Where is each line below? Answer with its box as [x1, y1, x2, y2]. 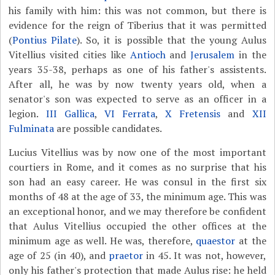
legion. [9, 107, 46, 120]
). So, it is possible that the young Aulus [77, 33, 266, 47]
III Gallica [45, 107, 95, 120]
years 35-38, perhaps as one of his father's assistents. [9, 63, 266, 76]
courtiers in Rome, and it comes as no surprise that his [9, 160, 266, 174]
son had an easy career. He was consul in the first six [9, 175, 266, 188]
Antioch [130, 48, 166, 61]
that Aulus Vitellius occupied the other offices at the [9, 219, 266, 233]
